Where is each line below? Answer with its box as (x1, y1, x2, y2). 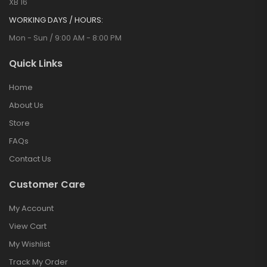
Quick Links (9, 57, 63, 70)
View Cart (9, 221, 46, 232)
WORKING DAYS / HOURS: (9, 14, 103, 26)
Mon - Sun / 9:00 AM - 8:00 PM (9, 32, 122, 44)
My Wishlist (9, 238, 50, 250)
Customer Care (9, 178, 85, 191)
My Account (9, 203, 54, 214)
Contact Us (9, 153, 51, 164)
